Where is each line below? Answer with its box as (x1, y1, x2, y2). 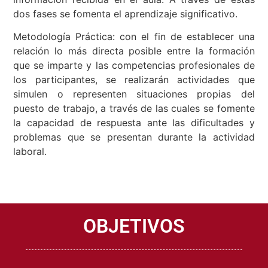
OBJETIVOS (83, 218, 185, 241)
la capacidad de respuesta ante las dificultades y (13, 119, 255, 132)
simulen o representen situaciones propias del (13, 90, 255, 103)
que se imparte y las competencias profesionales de (13, 62, 255, 74)
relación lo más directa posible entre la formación (13, 47, 255, 60)
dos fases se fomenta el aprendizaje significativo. (13, 10, 238, 23)
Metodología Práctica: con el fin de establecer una (13, 33, 255, 45)
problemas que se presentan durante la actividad (13, 133, 255, 146)
